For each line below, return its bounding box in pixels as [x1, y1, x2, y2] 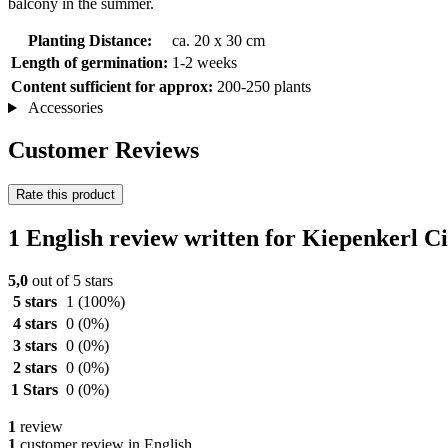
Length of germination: [11, 54, 168, 72]
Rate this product [16, 187, 115, 203]
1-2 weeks [172, 54, 237, 72]
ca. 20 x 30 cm [172, 32, 265, 50]
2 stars [12, 358, 57, 376]
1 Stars [11, 380, 58, 398]
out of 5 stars [28, 271, 113, 289]
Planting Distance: [27, 32, 152, 50]
